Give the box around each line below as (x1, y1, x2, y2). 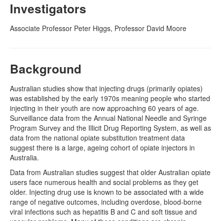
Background (10, 60, 81, 77)
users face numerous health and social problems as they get (10, 177, 198, 187)
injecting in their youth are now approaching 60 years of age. (10, 103, 199, 113)
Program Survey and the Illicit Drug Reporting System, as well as (10, 123, 211, 133)
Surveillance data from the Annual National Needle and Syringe (10, 113, 207, 123)
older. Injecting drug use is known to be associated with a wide (10, 187, 204, 197)
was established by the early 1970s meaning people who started (10, 93, 210, 103)
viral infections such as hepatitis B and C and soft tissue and (10, 207, 197, 217)
